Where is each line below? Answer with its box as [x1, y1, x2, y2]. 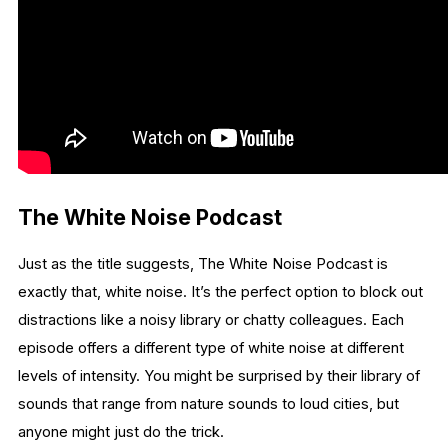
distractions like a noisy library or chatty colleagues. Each [18, 311, 404, 330]
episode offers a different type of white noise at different [18, 339, 404, 358]
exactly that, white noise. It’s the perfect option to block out [18, 283, 423, 302]
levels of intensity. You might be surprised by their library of [18, 367, 420, 386]
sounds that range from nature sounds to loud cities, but [18, 395, 399, 414]
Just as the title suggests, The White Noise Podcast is [18, 255, 388, 274]
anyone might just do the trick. [18, 423, 228, 442]
